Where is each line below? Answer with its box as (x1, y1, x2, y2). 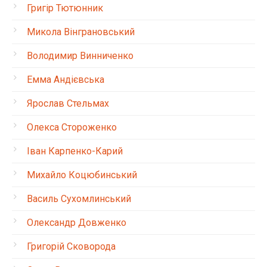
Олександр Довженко (27, 217, 126, 228)
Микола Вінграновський (27, 26, 135, 38)
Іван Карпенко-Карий (27, 145, 123, 157)
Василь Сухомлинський (27, 193, 131, 204)
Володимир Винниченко (27, 50, 133, 61)
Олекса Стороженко (27, 122, 117, 133)
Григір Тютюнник (27, 2, 103, 14)
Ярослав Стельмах (27, 98, 109, 109)
